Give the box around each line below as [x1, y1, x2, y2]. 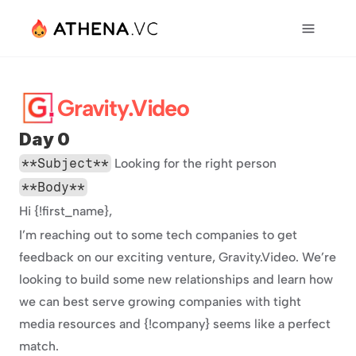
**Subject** [21, 156, 110, 171]
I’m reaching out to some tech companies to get [19, 227, 297, 242]
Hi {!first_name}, [19, 203, 112, 219]
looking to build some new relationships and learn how [19, 272, 333, 287]
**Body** [21, 180, 86, 195]
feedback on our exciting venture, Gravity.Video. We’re [19, 250, 336, 265]
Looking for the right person [111, 156, 277, 171]
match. [19, 339, 59, 354]
